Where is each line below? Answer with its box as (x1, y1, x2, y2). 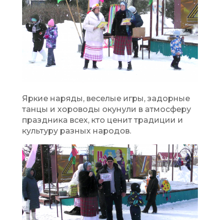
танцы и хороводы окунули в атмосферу (22, 104, 191, 114)
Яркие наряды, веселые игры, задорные (22, 93, 190, 103)
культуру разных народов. (22, 126, 133, 136)
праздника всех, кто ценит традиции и (22, 115, 183, 125)
